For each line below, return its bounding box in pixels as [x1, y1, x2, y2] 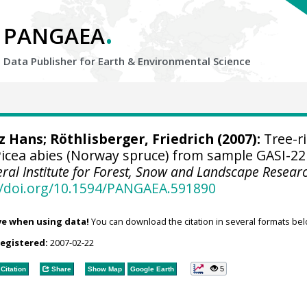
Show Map [87, 265, 122, 273]
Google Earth [130, 265, 174, 273]
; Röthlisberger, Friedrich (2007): [42, 130, 260, 148]
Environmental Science [138, 54, 251, 68]
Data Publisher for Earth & [3, 54, 138, 68]
